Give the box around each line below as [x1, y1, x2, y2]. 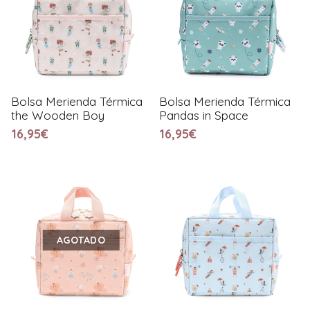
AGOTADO [56, 233, 106, 246]
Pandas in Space [159, 107, 248, 122]
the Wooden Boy [11, 107, 104, 122]
